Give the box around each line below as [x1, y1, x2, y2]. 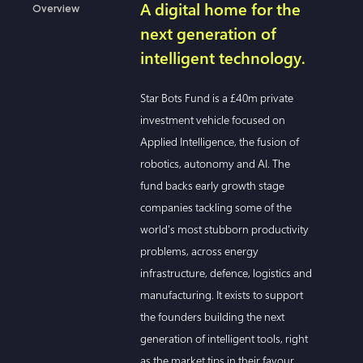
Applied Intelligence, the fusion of [140, 133, 300, 149]
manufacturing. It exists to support [140, 286, 304, 302]
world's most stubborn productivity [140, 220, 310, 237]
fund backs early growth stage [140, 177, 285, 193]
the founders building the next [140, 308, 285, 324]
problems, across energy [140, 242, 259, 258]
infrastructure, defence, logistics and [140, 264, 313, 280]
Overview [32, 2, 79, 15]
